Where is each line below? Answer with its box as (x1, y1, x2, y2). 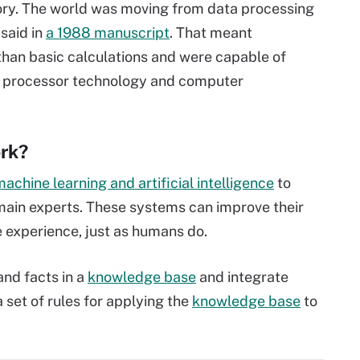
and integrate (196, 268, 288, 285)
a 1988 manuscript (46, 24, 170, 41)
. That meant (170, 24, 252, 41)
